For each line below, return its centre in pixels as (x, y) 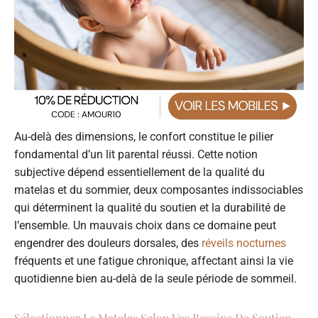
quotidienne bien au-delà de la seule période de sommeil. (155, 279)
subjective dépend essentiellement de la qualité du (139, 172)
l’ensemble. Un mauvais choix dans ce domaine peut (145, 226)
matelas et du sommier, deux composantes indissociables (159, 190)
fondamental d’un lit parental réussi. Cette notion (136, 155)
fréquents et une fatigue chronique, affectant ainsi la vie (154, 261)
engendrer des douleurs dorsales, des (108, 243)
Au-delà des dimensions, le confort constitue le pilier (144, 137)
